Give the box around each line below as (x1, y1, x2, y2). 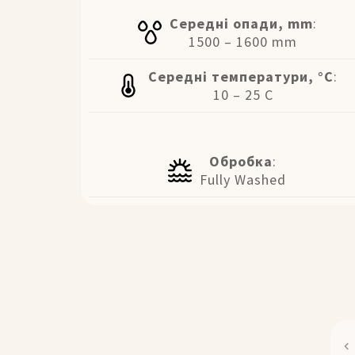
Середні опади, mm (169, 13, 313, 32)
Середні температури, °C (148, 67, 334, 86)
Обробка (209, 151, 273, 170)
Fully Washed (200, 170, 287, 189)
